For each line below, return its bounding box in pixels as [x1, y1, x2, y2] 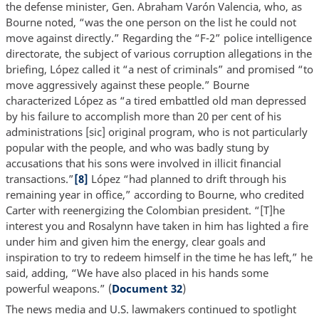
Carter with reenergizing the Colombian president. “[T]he [5, 202, 285, 217]
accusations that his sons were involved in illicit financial [5, 155, 281, 170]
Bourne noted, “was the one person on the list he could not [5, 14, 296, 29]
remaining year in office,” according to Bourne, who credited [5, 187, 304, 202]
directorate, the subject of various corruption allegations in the [5, 46, 312, 61]
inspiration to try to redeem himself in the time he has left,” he [5, 249, 313, 264]
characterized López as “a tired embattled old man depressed [5, 93, 306, 108]
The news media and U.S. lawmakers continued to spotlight [5, 302, 296, 317]
